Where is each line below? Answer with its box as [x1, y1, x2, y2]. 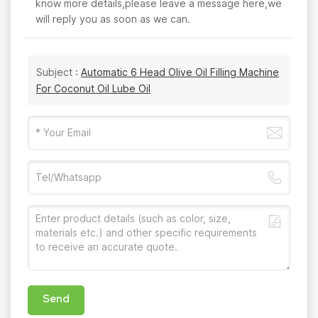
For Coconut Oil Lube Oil [36, 82, 150, 94]
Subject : [36, 65, 81, 78]
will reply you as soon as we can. [35, 12, 190, 25]
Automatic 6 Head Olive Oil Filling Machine [81, 65, 279, 78]
